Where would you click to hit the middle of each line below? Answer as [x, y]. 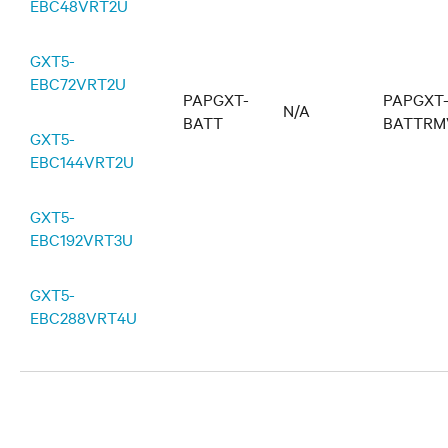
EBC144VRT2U [82, 161]
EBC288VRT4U [83, 317]
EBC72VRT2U [78, 83]
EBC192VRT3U [81, 239]
